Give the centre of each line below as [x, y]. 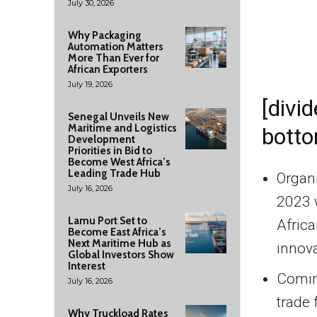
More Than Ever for [114, 58]
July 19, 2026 [90, 84]
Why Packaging [105, 35]
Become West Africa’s [119, 162]
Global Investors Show [121, 255]
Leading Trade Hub [114, 173]
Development [102, 139]
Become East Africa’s [117, 232]
